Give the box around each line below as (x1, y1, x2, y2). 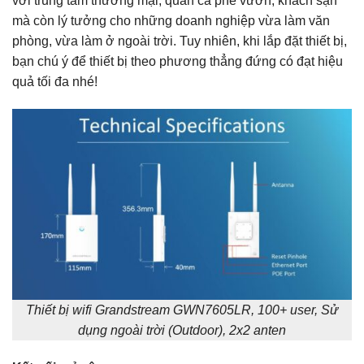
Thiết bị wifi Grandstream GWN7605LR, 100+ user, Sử (26, 303, 338, 318)
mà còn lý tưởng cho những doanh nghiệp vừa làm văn (12, 14, 330, 28)
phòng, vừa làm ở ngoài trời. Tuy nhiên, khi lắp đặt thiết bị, (12, 34, 347, 49)
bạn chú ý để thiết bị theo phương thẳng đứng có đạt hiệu (12, 54, 343, 69)
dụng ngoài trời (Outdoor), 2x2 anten (78, 323, 286, 338)
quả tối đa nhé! (12, 75, 97, 89)
